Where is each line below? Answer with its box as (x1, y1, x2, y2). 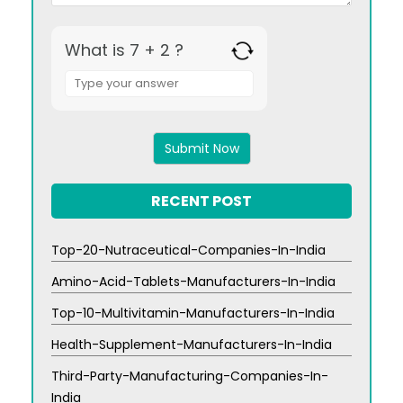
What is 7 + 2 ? (65, 39, 184, 62)
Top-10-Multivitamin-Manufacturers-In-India (51, 304, 335, 323)
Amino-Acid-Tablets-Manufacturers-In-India (51, 273, 336, 291)
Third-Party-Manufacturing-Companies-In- (51, 367, 328, 386)
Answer (64, 62, 109, 81)
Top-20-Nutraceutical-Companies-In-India (51, 241, 326, 260)
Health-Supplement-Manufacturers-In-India (51, 336, 332, 354)
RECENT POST (151, 191, 252, 212)
